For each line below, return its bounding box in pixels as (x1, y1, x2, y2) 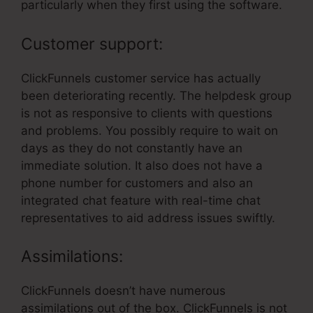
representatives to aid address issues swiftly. (21, 210, 275, 225)
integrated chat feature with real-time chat (21, 193, 261, 208)
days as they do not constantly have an (21, 140, 242, 155)
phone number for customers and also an (21, 175, 253, 190)
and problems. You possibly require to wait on (21, 123, 278, 138)
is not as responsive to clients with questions (21, 105, 272, 120)
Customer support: (21, 34, 163, 54)
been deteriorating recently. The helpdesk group (21, 88, 291, 103)
